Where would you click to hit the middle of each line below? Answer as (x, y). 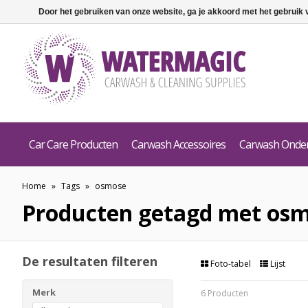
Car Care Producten (73, 144)
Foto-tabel (231, 264)
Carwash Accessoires (178, 144)
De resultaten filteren (90, 261)
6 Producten (224, 293)
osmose (111, 186)
